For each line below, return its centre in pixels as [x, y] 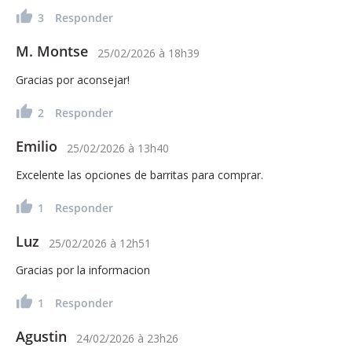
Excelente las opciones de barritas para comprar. [139, 174]
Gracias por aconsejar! [73, 79]
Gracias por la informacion [83, 269]
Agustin [41, 336]
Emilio [37, 146]
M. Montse [52, 51]
